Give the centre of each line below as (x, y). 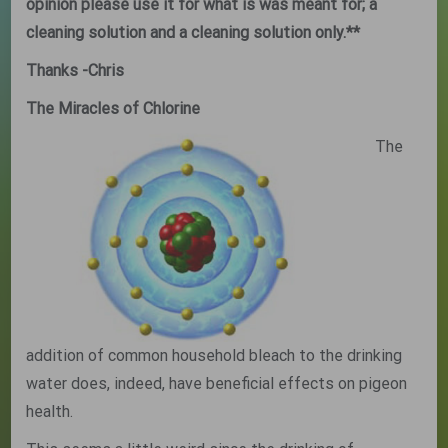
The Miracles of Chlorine (113, 108)
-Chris (103, 70)
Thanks (54, 70)
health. (50, 411)
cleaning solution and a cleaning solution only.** (193, 32)
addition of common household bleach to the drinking (214, 355)
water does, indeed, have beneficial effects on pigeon (217, 383)
